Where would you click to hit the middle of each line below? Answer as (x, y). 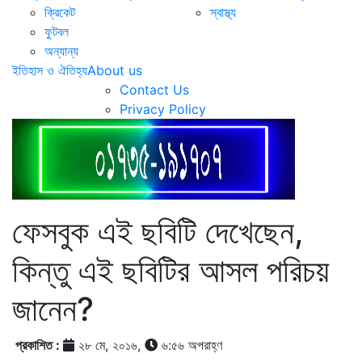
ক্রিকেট (60, 12)
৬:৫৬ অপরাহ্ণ (190, 345)
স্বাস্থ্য (223, 12)
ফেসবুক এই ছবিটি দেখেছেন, (158, 231)
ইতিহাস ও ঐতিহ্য (50, 70)
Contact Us (154, 89)
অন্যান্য (61, 51)
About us (115, 70)
